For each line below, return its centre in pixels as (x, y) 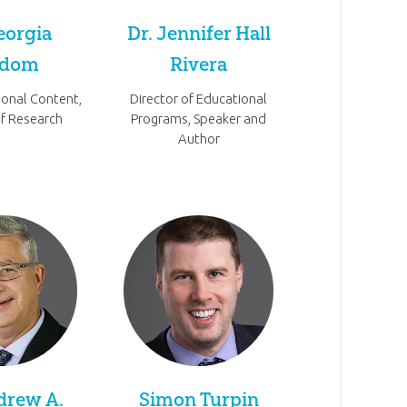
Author (199, 139)
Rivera (199, 64)
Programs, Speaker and (199, 119)
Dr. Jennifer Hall (199, 33)
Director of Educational (199, 99)
